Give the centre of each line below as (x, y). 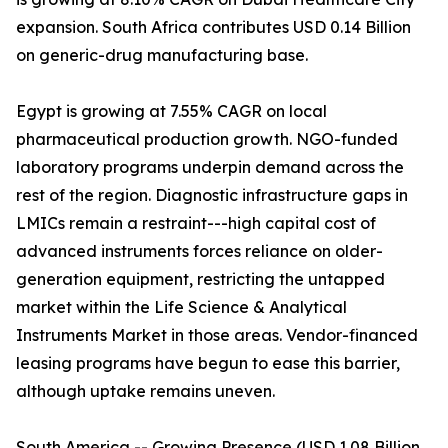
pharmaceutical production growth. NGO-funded (207, 139)
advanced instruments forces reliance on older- (199, 251)
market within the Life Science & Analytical (181, 307)
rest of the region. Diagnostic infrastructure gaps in (212, 195)
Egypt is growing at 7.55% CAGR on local (171, 111)
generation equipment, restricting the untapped (200, 279)
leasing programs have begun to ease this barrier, (208, 363)
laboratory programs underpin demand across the (210, 167)
